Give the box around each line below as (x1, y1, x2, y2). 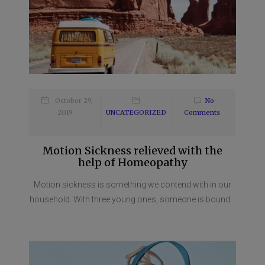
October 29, (55, 96, 93, 105)
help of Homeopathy (77, 156, 188, 170)
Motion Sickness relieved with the (43, 144, 222, 158)
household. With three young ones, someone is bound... (30, 195, 235, 205)
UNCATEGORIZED (105, 108, 166, 117)
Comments (183, 108, 220, 117)
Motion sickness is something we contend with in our (34, 180, 231, 190)
